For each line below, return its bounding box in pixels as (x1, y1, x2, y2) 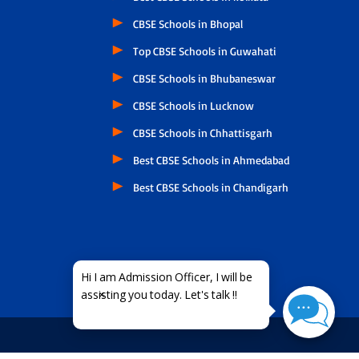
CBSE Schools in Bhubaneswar (133, 71, 276, 85)
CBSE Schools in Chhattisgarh (133, 125, 273, 139)
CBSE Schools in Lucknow (133, 98, 255, 112)
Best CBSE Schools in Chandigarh (133, 179, 289, 194)
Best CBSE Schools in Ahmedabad (133, 152, 290, 167)
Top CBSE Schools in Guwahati (133, 43, 277, 58)
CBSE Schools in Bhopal (133, 16, 244, 30)
